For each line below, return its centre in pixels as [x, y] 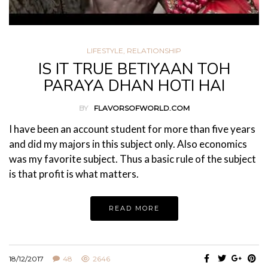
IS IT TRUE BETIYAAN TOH [134, 69]
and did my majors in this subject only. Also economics [128, 144]
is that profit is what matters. [74, 174]
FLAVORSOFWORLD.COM [141, 108]
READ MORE [134, 208]
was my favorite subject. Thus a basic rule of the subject [133, 159]
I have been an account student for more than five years [132, 129]
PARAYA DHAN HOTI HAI [134, 86]
